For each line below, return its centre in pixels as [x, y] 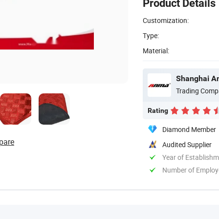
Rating [158, 110]
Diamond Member [189, 129]
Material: [156, 50]
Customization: [166, 20]
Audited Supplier [187, 144]
